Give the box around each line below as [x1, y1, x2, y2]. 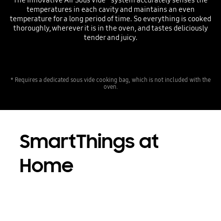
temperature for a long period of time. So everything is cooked [10, 14, 211, 23]
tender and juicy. [83, 33, 138, 42]
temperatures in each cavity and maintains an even [26, 4, 195, 14]
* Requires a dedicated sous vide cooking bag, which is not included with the [10, 76, 211, 84]
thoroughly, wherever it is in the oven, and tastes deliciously [13, 23, 208, 33]
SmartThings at [19, 129, 159, 153]
